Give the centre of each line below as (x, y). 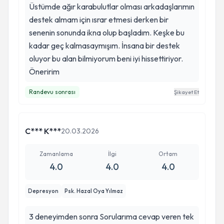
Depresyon (43, 191)
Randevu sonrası (52, 92)
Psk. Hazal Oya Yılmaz (94, 191)
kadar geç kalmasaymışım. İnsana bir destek (104, 45)
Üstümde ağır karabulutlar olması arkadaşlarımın (112, 6)
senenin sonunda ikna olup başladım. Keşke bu (107, 32)
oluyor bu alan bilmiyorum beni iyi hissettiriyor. (106, 58)
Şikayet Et (186, 92)
